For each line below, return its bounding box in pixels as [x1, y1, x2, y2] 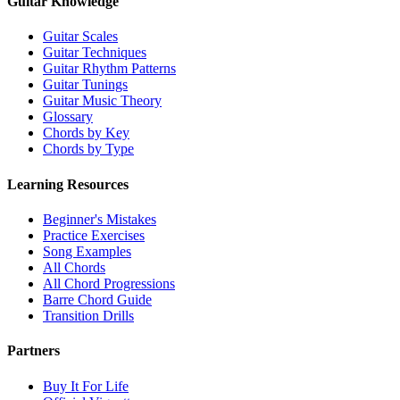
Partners [7, 343, 60, 359]
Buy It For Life [43, 378, 129, 394]
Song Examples [43, 244, 131, 259]
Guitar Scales [43, 29, 118, 45]
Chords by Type [43, 141, 134, 157]
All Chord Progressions [43, 276, 175, 291]
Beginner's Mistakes [43, 212, 156, 227]
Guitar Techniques [43, 45, 146, 61]
